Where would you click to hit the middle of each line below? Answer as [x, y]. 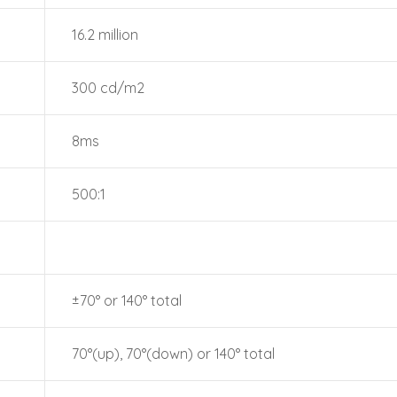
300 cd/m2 [108, 88]
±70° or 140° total [127, 300]
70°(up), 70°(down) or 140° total [173, 354]
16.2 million [105, 35]
